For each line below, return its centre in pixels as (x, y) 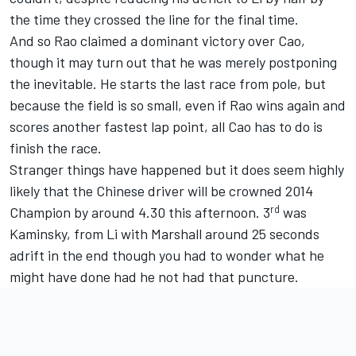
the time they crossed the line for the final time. (154, 19)
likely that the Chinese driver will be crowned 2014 (161, 191)
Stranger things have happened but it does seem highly (177, 170)
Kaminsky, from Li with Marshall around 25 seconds (164, 234)
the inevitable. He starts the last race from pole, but (168, 84)
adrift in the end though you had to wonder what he (167, 255)
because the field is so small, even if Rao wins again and (178, 105)
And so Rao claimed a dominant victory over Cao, (157, 41)
